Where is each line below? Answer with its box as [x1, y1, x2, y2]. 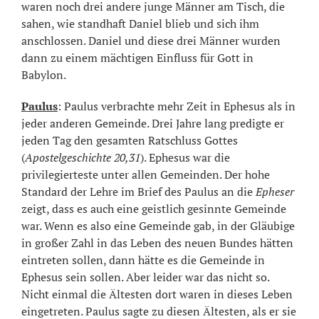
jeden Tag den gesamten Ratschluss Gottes [21, 132, 238, 148]
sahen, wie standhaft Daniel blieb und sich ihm [21, 15, 259, 31]
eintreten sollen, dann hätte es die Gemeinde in [21, 251, 265, 268]
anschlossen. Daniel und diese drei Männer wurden [21, 32, 281, 48]
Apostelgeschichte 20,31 [25, 149, 140, 165]
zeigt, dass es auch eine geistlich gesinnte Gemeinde [21, 200, 286, 216]
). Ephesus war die [140, 149, 230, 165]
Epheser [256, 183, 294, 199]
